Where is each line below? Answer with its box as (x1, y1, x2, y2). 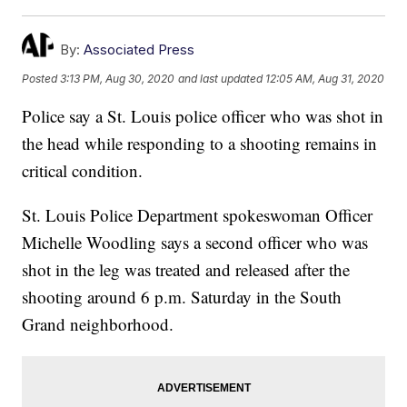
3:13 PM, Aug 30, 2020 (60, 71, 175, 85)
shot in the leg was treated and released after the (22, 258, 351, 282)
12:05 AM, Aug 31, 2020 (265, 71, 385, 85)
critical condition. (22, 159, 144, 183)
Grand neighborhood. (22, 313, 174, 336)
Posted (22, 71, 61, 85)
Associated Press (84, 41, 195, 59)
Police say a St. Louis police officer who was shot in (22, 104, 384, 128)
